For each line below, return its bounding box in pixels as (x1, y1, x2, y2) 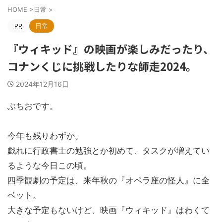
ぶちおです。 (7, 101, 58, 111)
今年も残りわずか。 (7, 130, 83, 141)
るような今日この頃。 (7, 160, 92, 170)
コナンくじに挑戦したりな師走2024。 (7, 57, 197, 74)
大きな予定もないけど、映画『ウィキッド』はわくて (7, 205, 210, 215)
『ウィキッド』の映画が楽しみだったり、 (7, 40, 214, 56)
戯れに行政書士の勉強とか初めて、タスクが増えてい (7, 145, 210, 156)
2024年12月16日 (16, 79, 69, 88)
